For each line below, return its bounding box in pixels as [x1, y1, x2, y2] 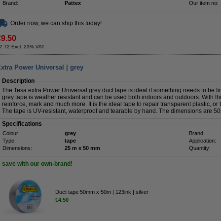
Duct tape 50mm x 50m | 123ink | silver [55, 188, 148, 195]
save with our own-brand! [2, 160, 73, 167]
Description [2, 77, 35, 84]
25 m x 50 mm [83, 145, 100, 151]
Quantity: [189, 145, 211, 151]
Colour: [2, 130, 20, 136]
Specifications [2, 120, 42, 127]
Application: [189, 138, 216, 144]
